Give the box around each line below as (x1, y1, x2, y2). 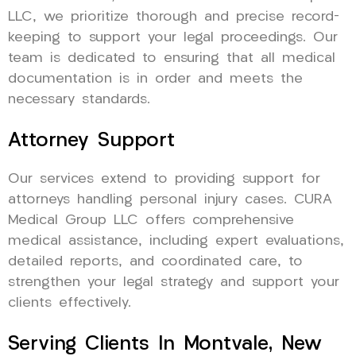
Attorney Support (8, 130, 175, 151)
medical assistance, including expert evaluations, (8, 234, 344, 248)
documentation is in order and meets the (8, 72, 303, 86)
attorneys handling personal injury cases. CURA (8, 192, 332, 207)
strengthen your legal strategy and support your (8, 275, 339, 289)
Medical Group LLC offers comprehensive (8, 213, 294, 227)
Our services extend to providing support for (8, 172, 320, 186)
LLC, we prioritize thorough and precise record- (8, 10, 339, 24)
